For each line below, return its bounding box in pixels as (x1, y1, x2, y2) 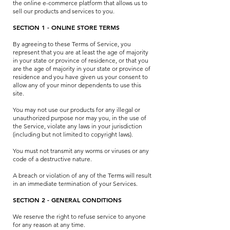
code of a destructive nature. (13, 155, 92, 163)
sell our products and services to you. (13, 7, 114, 15)
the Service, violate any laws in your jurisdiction (13, 122, 142, 130)
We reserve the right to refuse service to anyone (13, 213, 146, 220)
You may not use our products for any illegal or (13, 106, 140, 113)
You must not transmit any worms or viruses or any (13, 147, 149, 155)
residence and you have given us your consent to (13, 73, 148, 81)
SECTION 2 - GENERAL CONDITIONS (13, 196, 122, 204)
